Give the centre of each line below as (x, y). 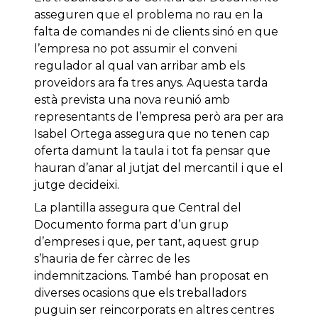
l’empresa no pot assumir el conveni (136, 49)
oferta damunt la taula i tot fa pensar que (152, 151)
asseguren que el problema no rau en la (148, 15)
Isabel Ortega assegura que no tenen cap (152, 134)
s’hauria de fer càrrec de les (112, 259)
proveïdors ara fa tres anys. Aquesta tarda (151, 83)
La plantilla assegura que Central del (138, 208)
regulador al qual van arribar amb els (139, 66)
